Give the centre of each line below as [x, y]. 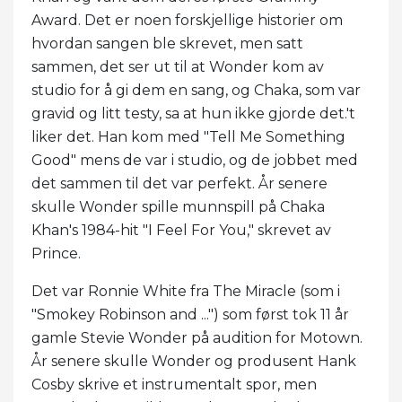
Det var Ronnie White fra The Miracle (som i [186, 292]
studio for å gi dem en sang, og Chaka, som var [196, 91]
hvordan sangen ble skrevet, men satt [167, 44]
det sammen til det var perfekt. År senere [179, 184]
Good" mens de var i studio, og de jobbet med [195, 161]
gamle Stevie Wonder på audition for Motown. [197, 338]
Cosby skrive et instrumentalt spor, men [174, 385]
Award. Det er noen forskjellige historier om [187, 21]
